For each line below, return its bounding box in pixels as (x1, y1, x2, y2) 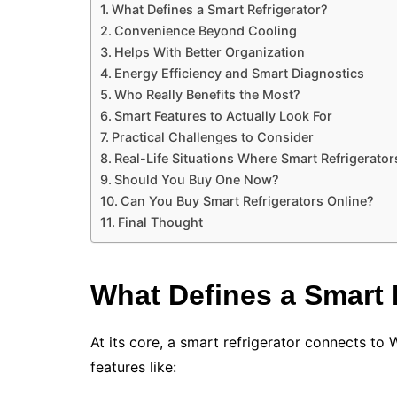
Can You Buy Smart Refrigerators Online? (120, 193, 374, 209)
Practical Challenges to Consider (111, 129, 314, 145)
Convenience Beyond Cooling (113, 23, 297, 39)
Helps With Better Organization (113, 44, 305, 60)
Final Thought (117, 214, 203, 230)
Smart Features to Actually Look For (113, 108, 332, 124)
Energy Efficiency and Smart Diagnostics (113, 66, 364, 82)
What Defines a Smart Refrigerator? (111, 2, 328, 18)
